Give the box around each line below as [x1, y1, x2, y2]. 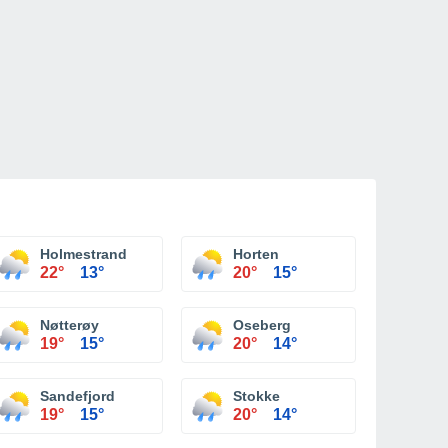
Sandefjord [40, 388, 115, 404]
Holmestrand [40, 246, 127, 262]
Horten [233, 246, 279, 262]
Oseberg [233, 317, 291, 333]
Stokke [233, 388, 280, 404]
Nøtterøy [40, 317, 99, 333]
